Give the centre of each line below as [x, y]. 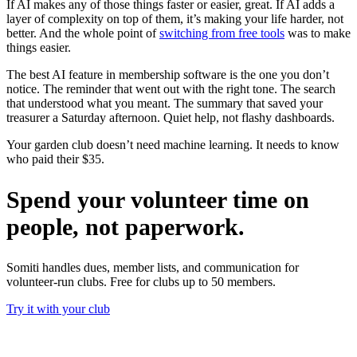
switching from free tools [222, 33]
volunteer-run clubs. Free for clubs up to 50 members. [141, 282]
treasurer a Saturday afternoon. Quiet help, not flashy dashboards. [171, 118]
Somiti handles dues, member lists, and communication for [153, 268]
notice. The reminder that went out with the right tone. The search [171, 89]
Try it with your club [58, 309]
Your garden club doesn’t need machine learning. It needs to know [173, 145]
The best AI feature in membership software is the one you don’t [168, 75]
